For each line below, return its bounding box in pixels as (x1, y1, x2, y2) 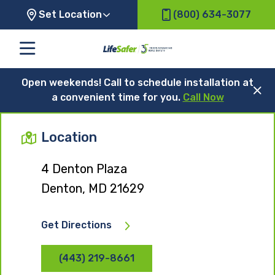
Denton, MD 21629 (41, 180, 144, 196)
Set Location (39, 9, 102, 20)
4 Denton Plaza (41, 161, 127, 176)
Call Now (182, 91, 224, 103)
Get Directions (41, 219, 112, 231)
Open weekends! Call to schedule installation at (21, 76, 254, 88)
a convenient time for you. (51, 91, 183, 103)
